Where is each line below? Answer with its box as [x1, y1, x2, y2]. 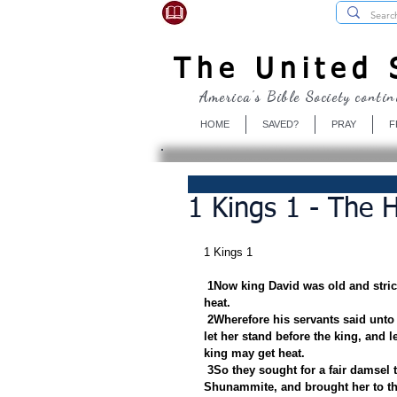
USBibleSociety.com [194, 3, 326, 19]
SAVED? [261, 118, 299, 129]
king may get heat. [204, 346, 305, 360]
